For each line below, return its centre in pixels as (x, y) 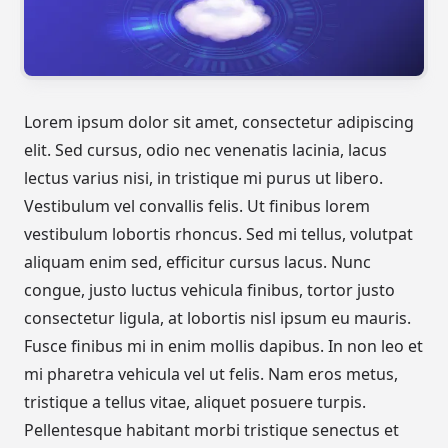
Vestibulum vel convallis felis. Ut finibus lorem (197, 206)
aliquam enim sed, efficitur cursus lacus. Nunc (197, 262)
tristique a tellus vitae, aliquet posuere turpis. (195, 402)
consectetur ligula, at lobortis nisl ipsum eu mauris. (217, 318)
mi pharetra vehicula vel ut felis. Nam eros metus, (211, 374)
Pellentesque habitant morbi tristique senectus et (211, 430)
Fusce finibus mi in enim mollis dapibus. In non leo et (223, 346)
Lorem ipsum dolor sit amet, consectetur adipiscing (219, 122)
